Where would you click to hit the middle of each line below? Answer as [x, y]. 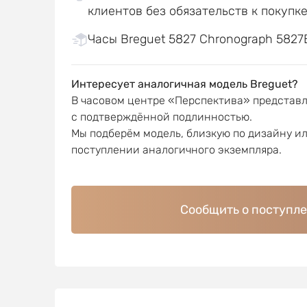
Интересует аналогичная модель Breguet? [184, 84]
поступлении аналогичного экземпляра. [176, 150]
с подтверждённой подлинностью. [161, 117]
